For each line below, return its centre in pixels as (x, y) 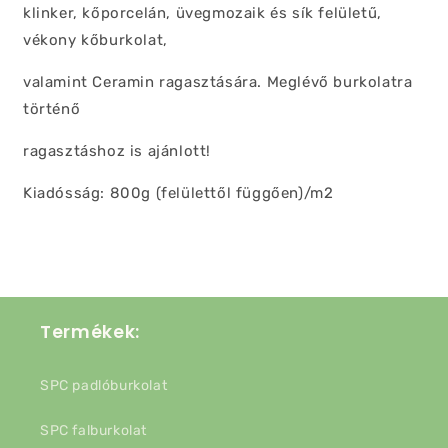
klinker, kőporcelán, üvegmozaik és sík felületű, (202, 13)
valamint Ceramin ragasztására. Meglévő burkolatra (218, 82)
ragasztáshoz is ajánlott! (117, 151)
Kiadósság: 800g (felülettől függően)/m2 (178, 193)
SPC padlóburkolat (104, 385)
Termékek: (90, 332)
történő (52, 109)
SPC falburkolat (93, 430)
